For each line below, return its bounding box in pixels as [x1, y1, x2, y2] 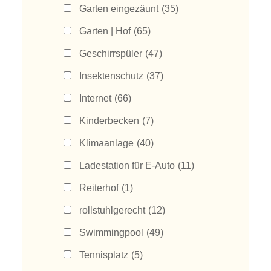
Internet [79, 93, 112, 103]
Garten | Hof [79, 26, 131, 36]
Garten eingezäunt [79, 4, 159, 14]
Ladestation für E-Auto [79, 160, 175, 171]
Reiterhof [79, 183, 119, 193]
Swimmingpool [79, 227, 144, 238]
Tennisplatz [79, 250, 129, 260]
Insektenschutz [79, 71, 144, 81]
